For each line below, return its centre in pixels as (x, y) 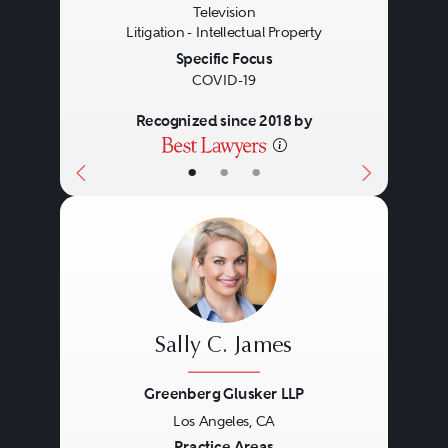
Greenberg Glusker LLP (223, 393)
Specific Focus (223, 58)
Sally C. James (224, 346)
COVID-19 (224, 79)
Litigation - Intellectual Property (223, 32)
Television (224, 12)
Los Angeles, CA (224, 420)
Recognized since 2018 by (224, 120)
